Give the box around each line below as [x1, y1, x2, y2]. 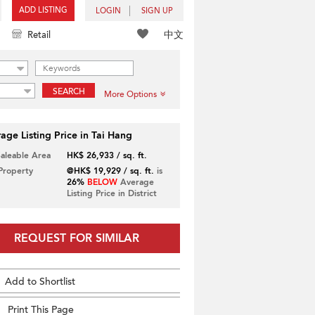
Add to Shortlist [5, 275, 75, 288]
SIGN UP [141, 6, 173, 16]
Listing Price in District [66, 188, 157, 199]
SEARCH [52, 86, 85, 97]
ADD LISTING [19, 5, 67, 15]
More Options [104, 89, 157, 100]
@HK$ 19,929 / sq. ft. [66, 165, 154, 176]
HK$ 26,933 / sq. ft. [66, 150, 147, 161]
